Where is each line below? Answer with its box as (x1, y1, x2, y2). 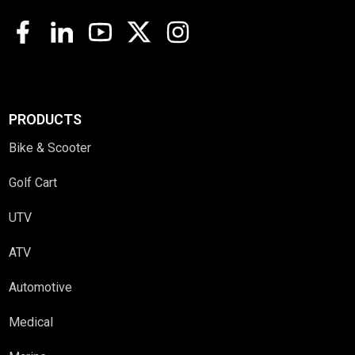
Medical (9, 314, 54, 330)
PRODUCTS (9, 110, 82, 128)
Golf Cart (9, 174, 58, 190)
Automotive (9, 279, 73, 295)
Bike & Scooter (9, 139, 92, 155)
